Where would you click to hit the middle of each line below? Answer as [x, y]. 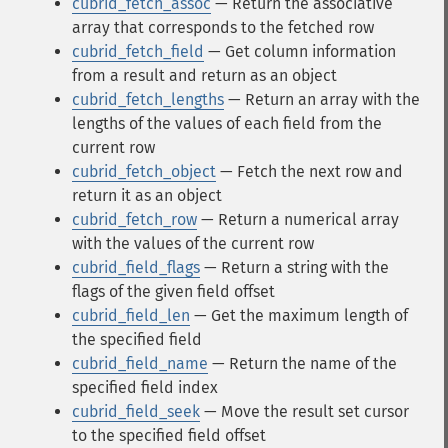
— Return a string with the [294, 267]
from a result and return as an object [204, 75]
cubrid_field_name [140, 363]
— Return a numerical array [298, 219]
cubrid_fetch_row [134, 219]
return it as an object [147, 195]
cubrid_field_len [131, 315]
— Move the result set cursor [304, 411]
